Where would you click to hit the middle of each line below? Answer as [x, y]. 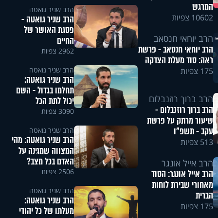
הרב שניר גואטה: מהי [43, 140]
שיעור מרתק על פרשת [180, 121]
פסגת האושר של [49, 30]
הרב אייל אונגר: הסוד [182, 174]
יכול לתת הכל [54, 101]
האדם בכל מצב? [50, 162]
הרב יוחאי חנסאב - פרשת [176, 50]
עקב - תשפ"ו [194, 132]
